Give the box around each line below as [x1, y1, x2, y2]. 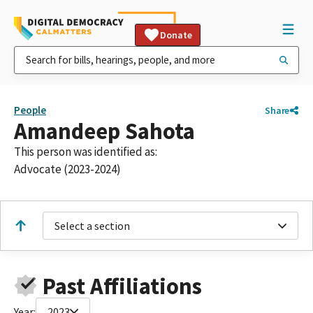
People [14, 103, 46, 117]
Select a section [54, 219, 130, 233]
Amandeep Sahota [14, 117, 195, 145]
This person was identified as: [14, 144, 157, 159]
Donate [160, 29, 192, 41]
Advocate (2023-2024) [14, 161, 121, 177]
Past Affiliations [42, 271, 202, 300]
